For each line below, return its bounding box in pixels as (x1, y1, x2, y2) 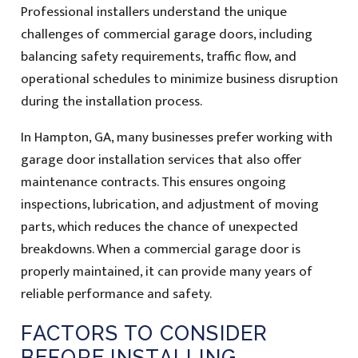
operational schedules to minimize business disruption (20, 67, 338, 90)
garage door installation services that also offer (20, 148, 301, 171)
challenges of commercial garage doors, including (20, 22, 312, 46)
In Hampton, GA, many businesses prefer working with (20, 125, 332, 149)
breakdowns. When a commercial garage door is (20, 237, 300, 261)
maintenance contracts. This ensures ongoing (20, 170, 286, 193)
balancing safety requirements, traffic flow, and (20, 45, 296, 68)
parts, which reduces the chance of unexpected (20, 215, 298, 238)
